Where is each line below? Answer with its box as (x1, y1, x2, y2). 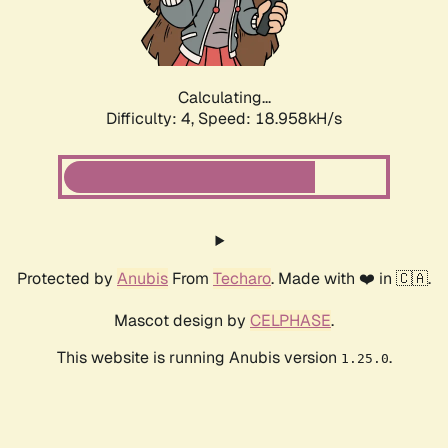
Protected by (17, 268, 117, 290)
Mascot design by (114, 310, 250, 332)
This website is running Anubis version (56, 347, 341, 369)
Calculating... (177, 87, 271, 109)
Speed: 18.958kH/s (198, 108, 342, 130)
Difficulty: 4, (106, 108, 198, 130)
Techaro (213, 268, 271, 290)
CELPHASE (250, 310, 331, 332)
